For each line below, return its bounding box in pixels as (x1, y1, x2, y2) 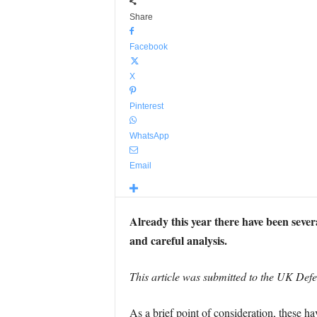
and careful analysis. (129, 232, 227, 248)
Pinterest (129, 101, 163, 111)
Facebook (129, 42, 168, 52)
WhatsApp (129, 131, 169, 141)
